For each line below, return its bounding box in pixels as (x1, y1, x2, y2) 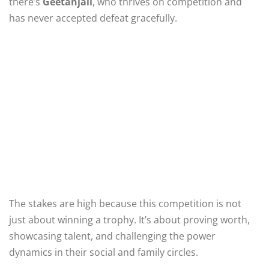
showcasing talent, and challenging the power (9, 229, 216, 243)
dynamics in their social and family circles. (9, 245, 198, 259)
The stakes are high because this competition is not (9, 196, 241, 210)
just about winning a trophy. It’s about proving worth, (9, 213, 250, 226)
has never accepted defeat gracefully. (9, 11, 177, 25)
